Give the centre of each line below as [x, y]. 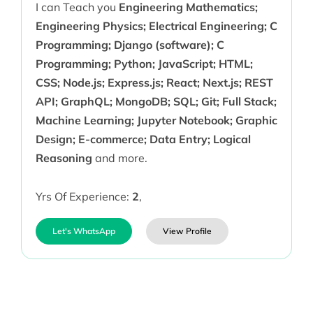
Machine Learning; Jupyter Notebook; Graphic [156, 121]
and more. [119, 158]
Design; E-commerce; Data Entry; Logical [143, 139]
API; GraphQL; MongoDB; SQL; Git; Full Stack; [156, 102]
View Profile [187, 231]
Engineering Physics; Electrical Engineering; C [156, 26]
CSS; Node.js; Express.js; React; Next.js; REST [154, 83]
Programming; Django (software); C [130, 45]
